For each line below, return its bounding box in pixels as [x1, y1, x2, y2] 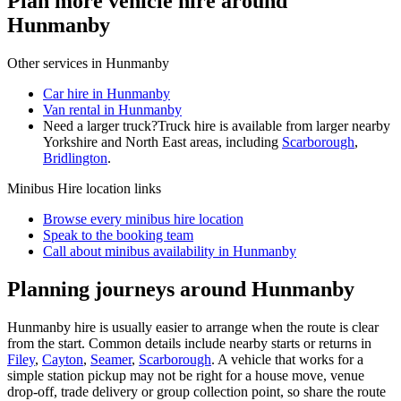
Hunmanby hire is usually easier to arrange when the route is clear [7, 319, 379, 335]
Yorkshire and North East [43, 133, 186, 149]
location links [82, 180, 161, 196]
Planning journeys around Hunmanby [7, 277, 354, 301]
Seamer [90, 351, 132, 367]
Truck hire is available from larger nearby [158, 117, 390, 133]
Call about [43, 243, 105, 259]
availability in [149, 243, 233, 259]
